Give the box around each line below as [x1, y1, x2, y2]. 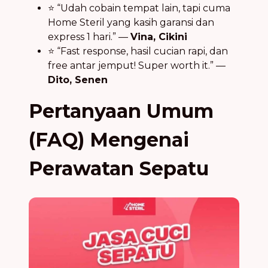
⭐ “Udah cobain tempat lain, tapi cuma [48, 2, 230, 14]
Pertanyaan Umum [29, 99, 214, 123]
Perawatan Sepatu [29, 157, 209, 181]
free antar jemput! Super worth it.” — [48, 60, 226, 72]
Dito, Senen [48, 74, 108, 86]
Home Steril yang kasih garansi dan [48, 17, 214, 29]
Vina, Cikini [130, 31, 187, 43]
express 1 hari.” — [48, 31, 130, 43]
